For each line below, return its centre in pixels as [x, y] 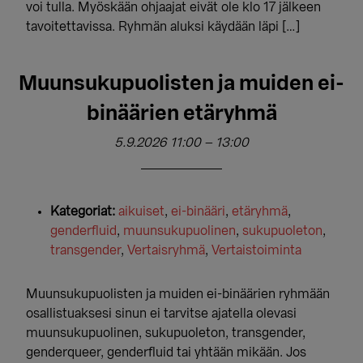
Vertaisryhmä [167, 250]
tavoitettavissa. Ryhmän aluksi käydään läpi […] [163, 27]
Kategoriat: [83, 211]
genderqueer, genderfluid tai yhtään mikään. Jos [167, 352]
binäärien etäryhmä [181, 114]
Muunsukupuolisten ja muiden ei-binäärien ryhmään [178, 294]
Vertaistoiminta [257, 250]
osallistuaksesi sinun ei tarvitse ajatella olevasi [162, 314]
